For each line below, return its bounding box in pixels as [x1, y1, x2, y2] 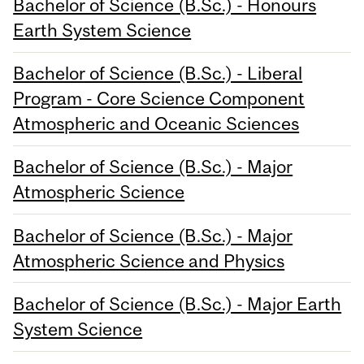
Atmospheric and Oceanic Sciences [13, 113, 300, 135]
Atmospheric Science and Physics [13, 249, 285, 271]
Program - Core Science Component [13, 88, 305, 110]
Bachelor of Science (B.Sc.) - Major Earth [13, 292, 342, 314]
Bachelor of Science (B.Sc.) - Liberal [13, 63, 303, 84]
